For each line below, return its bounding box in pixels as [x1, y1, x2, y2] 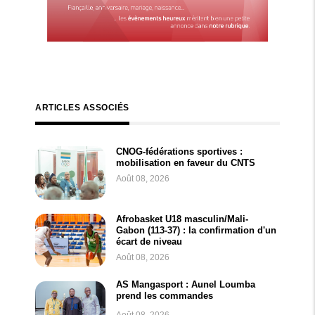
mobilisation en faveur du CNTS [116, 157, 255, 169]
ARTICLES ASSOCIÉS [35, 103, 129, 113]
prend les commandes [116, 290, 213, 301]
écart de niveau [116, 236, 182, 247]
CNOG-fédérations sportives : [116, 146, 243, 157]
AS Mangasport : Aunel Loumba [116, 278, 255, 290]
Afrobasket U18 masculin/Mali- [116, 214, 248, 225]
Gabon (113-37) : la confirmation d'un [116, 225, 276, 236]
